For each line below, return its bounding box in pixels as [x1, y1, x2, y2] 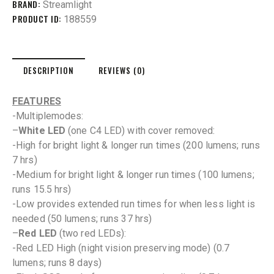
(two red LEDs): [56, 227, 127, 239]
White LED [18, 124, 66, 136]
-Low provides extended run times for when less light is [12, 198, 256, 210]
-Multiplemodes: [12, 109, 84, 122]
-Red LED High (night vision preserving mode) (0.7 [12, 242, 229, 254]
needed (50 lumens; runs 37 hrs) [12, 212, 152, 224]
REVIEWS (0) [98, 64, 146, 76]
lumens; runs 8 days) [12, 256, 102, 268]
